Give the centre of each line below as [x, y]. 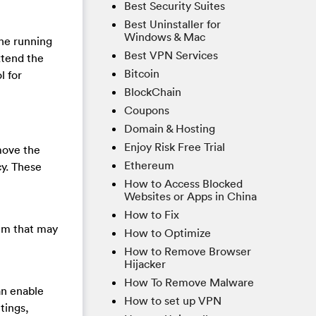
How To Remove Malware [189, 282]
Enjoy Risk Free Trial [175, 147]
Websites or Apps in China [190, 196]
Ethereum [149, 165]
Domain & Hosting [170, 129]
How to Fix [152, 215]
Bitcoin [142, 74]
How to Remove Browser [188, 251]
